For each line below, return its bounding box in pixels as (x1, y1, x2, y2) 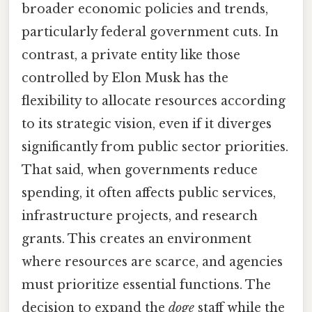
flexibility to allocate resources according (22, 93, 286, 109)
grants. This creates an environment (22, 231, 251, 247)
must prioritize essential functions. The (22, 276, 271, 292)
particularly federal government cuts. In (22, 24, 279, 40)
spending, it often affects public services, (22, 185, 276, 201)
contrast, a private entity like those (22, 47, 240, 63)
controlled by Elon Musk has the (22, 70, 228, 86)
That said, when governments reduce (22, 162, 258, 178)
